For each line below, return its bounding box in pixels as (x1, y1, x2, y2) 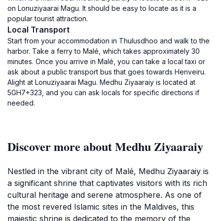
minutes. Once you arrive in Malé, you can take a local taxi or (7, 57, 205, 66)
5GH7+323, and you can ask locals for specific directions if (7, 88, 199, 97)
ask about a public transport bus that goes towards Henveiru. (7, 68, 206, 76)
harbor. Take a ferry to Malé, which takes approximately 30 (7, 47, 200, 55)
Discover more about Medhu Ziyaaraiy (7, 138, 203, 155)
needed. (7, 99, 35, 107)
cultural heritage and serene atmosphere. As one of (7, 190, 202, 200)
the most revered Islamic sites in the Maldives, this (7, 202, 194, 212)
